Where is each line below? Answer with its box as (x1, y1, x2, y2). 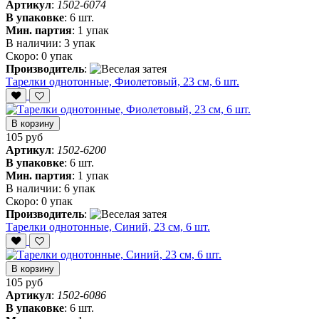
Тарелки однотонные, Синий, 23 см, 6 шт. (6, 221, 210, 234)
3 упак (64, 37, 95, 50)
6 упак (64, 182, 95, 195)
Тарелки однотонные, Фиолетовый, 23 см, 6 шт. (6, 75, 239, 88)
